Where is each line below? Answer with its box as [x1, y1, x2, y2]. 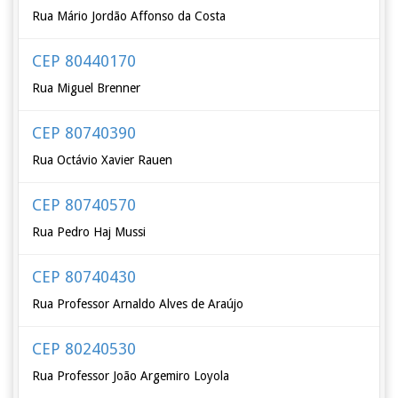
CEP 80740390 [32, 123, 137, 142]
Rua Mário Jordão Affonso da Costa [32, 9, 227, 23]
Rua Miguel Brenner [32, 81, 141, 95]
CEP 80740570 [32, 195, 137, 214]
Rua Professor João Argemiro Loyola [32, 369, 230, 383]
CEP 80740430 [32, 267, 137, 286]
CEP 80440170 [32, 52, 137, 70]
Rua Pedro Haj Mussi [32, 225, 147, 239]
